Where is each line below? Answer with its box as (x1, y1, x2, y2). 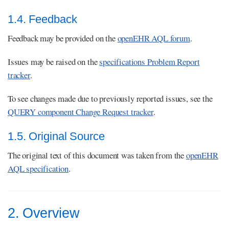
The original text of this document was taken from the (8, 149, 186, 161)
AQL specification (8, 162, 69, 174)
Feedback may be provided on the (8, 32, 118, 44)
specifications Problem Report (99, 55, 200, 67)
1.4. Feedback (8, 12, 77, 26)
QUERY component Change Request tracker (8, 105, 153, 118)
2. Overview (8, 205, 80, 221)
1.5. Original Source (8, 129, 105, 143)
